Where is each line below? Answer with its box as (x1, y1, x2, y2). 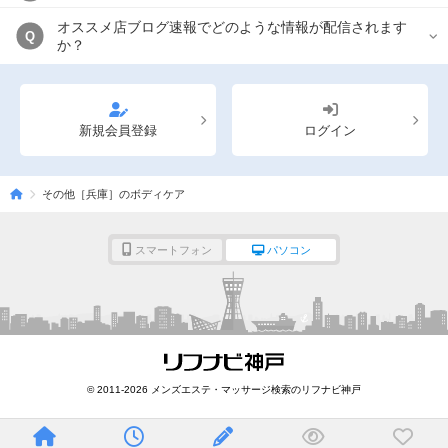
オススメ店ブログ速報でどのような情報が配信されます (57, 19, 407, 35)
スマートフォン (135, 244, 212, 256)
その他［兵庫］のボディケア (42, 188, 185, 200)
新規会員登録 (78, 123, 157, 138)
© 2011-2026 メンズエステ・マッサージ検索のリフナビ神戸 (87, 384, 361, 395)
